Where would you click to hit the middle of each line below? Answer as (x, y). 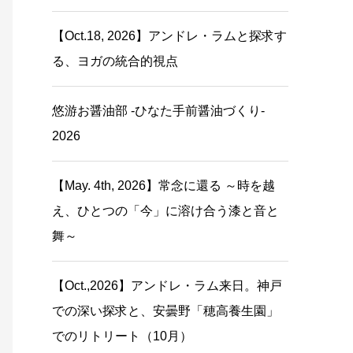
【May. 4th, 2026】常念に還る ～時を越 (163, 186)
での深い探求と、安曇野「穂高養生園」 (165, 311)
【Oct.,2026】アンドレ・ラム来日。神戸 (167, 286)
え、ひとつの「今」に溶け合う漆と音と (165, 211)
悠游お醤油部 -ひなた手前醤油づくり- (158, 111)
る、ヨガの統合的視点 (115, 61)
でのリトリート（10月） (122, 336)
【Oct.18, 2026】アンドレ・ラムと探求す (169, 36)
